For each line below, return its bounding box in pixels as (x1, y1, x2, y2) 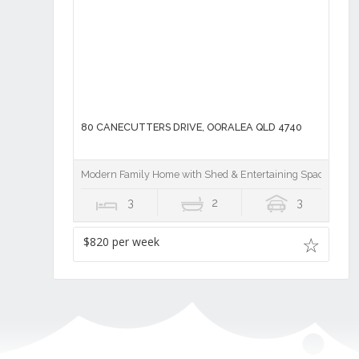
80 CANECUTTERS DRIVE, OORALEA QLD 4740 (80, 121, 302, 134)
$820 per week (83, 234, 159, 250)
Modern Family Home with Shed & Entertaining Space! (80, 168, 331, 181)
